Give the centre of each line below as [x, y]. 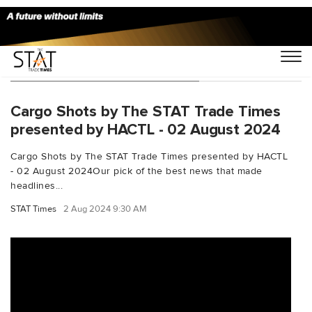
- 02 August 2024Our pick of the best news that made [136, 171]
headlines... [37, 185]
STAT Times [33, 209]
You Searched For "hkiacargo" [105, 67]
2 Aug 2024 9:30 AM [105, 209]
